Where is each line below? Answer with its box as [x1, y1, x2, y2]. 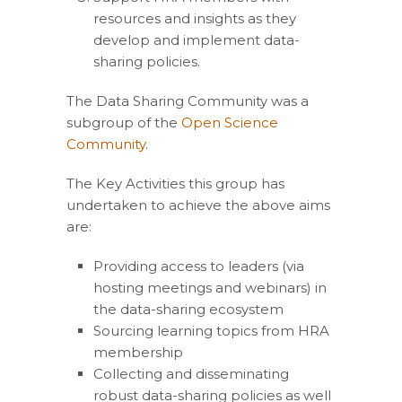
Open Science [178, 114, 278, 131]
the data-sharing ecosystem [93, 301, 284, 318]
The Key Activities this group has [66, 175, 284, 192]
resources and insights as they [93, 10, 296, 27]
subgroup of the [66, 114, 178, 131]
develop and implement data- [93, 31, 300, 48]
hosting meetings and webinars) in [93, 279, 327, 296]
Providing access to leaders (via [93, 258, 304, 275]
